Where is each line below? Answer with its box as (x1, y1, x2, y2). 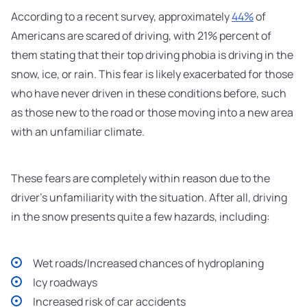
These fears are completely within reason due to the (11, 171, 270, 186)
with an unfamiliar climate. (11, 124, 147, 140)
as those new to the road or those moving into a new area (11, 105, 293, 121)
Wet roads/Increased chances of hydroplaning (33, 256, 264, 271)
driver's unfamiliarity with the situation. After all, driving (11, 190, 287, 206)
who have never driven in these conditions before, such (11, 86, 286, 101)
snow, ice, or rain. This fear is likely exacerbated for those (11, 66, 293, 82)
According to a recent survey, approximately (11, 9, 232, 25)
